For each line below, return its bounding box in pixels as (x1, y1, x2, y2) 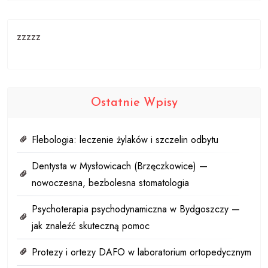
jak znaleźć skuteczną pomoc (32, 218, 150, 233)
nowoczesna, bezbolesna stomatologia (32, 175, 189, 190)
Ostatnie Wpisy (90, 96, 178, 109)
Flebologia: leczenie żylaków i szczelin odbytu (32, 132, 218, 147)
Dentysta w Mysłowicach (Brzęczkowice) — (32, 159, 208, 173)
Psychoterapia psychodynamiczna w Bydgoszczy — (32, 202, 240, 216)
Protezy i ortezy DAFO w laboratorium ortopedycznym (32, 245, 251, 259)
